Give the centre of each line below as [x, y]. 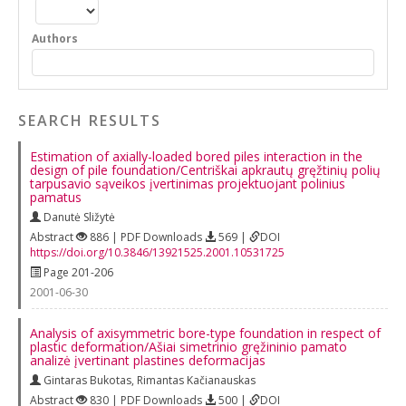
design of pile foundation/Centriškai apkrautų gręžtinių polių [205, 169]
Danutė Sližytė [79, 217]
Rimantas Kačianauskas [196, 380]
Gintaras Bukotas [87, 380]
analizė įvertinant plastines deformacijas [148, 360]
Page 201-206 [77, 272]
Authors [55, 39]
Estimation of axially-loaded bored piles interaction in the [196, 156]
